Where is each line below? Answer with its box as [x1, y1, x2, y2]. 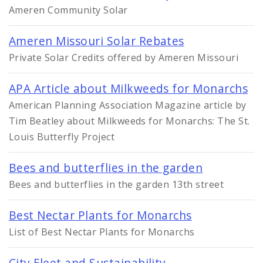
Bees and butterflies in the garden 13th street [9, 177, 224, 191]
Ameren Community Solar [9, 3, 128, 16]
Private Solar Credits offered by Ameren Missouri [9, 50, 239, 64]
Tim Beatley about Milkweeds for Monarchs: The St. [9, 114, 250, 127]
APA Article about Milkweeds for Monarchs [9, 80, 248, 96]
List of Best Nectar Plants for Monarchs [9, 225, 195, 238]
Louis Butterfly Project [9, 130, 115, 143]
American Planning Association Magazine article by [9, 98, 247, 112]
